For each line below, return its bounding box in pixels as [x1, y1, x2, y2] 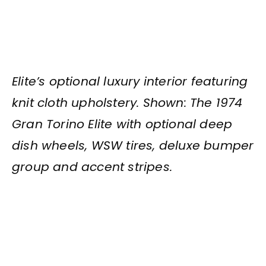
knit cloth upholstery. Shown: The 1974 [12, 94, 243, 112]
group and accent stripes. [12, 159, 172, 176]
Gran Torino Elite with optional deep [12, 116, 233, 133]
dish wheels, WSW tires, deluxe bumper [12, 137, 254, 154]
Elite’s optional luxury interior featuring [12, 73, 248, 90]
